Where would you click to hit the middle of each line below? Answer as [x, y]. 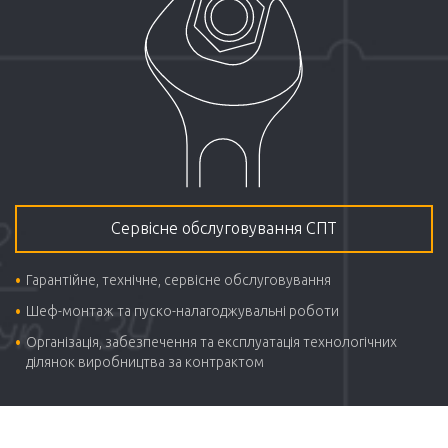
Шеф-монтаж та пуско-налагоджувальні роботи [183, 311]
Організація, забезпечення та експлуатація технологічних [212, 342]
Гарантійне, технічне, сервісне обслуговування [179, 279]
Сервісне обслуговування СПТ [224, 228]
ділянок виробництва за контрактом [145, 362]
